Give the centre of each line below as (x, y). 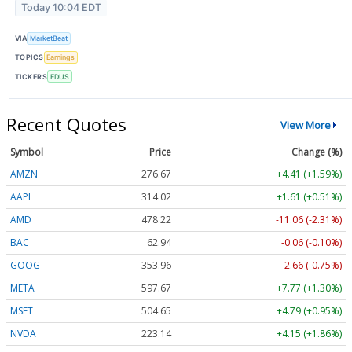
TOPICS (29, 57)
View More (305, 125)
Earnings (61, 57)
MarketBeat (49, 38)
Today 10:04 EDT (62, 8)
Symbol (27, 152)
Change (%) (317, 152)
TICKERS (31, 76)
